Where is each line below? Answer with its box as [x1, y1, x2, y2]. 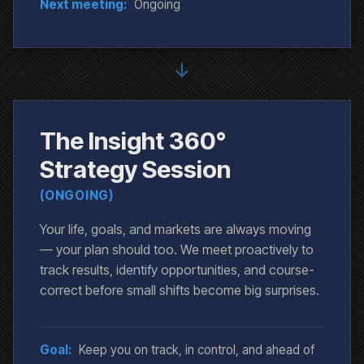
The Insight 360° [40, 126, 226, 156]
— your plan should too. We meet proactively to [40, 241, 314, 258]
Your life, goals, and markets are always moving [40, 221, 311, 238]
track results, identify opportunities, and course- [40, 262, 314, 279]
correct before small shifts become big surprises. [40, 282, 319, 299]
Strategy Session [40, 154, 231, 184]
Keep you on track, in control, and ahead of [79, 342, 314, 358]
